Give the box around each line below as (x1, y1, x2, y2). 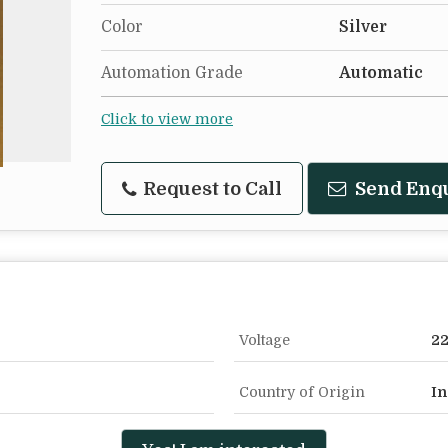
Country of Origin (239, 384, 365, 400)
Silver (339, 18, 387, 36)
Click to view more (101, 112, 233, 127)
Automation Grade (101, 64, 243, 82)
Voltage (239, 332, 290, 348)
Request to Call (139, 178, 282, 199)
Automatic (339, 64, 423, 82)
